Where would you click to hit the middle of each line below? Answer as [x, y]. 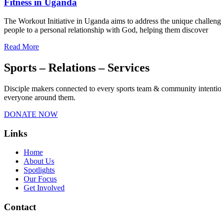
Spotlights [39, 170]
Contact [20, 207]
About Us [39, 161]
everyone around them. [40, 98]
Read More [21, 47]
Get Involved [44, 188]
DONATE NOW [31, 114]
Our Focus [40, 179]
